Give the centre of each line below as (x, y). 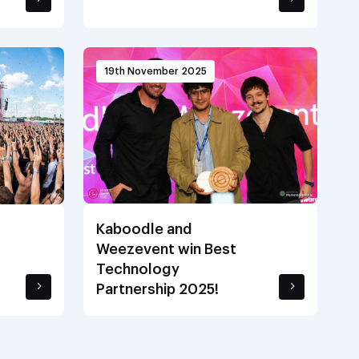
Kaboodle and (144, 229)
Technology (138, 269)
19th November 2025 (155, 71)
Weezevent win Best (166, 249)
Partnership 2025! (157, 289)
